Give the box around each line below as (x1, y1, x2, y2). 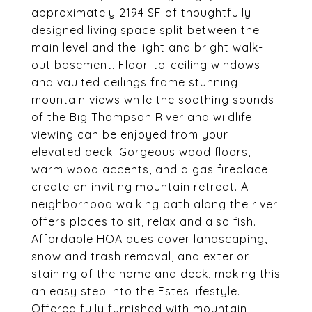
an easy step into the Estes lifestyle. (31, 284, 240, 298)
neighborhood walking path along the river (31, 197, 278, 211)
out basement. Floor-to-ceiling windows (31, 58, 260, 72)
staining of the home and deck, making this (31, 267, 281, 281)
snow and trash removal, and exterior (31, 249, 249, 263)
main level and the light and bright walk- (31, 40, 263, 54)
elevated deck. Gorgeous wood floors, (31, 145, 251, 159)
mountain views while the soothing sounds (31, 93, 274, 107)
